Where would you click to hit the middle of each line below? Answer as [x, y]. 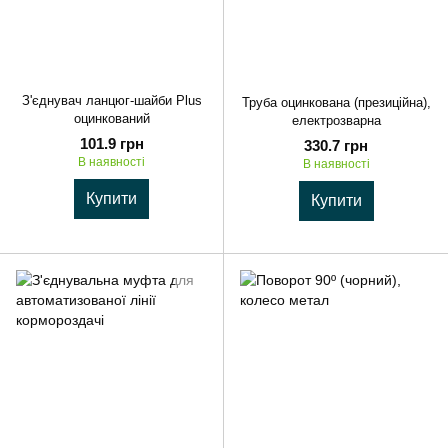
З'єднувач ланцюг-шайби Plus [111, 101]
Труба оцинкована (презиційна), [336, 102]
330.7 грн [336, 145]
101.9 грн [111, 144]
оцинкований [111, 119]
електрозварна [336, 120]
